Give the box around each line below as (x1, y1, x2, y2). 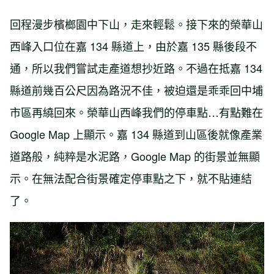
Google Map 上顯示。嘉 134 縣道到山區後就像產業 (10, 125, 262, 142)
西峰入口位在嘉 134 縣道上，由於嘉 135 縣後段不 (10, 37, 257, 54)
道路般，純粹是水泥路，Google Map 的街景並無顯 (10, 147, 260, 164)
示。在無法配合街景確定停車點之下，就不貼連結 (10, 169, 252, 186)
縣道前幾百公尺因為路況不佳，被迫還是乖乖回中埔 (10, 81, 263, 98)
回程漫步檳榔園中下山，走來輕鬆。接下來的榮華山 (10, 15, 263, 32)
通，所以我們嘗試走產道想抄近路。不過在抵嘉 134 (10, 59, 262, 76)
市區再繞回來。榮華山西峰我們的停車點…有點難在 (10, 103, 263, 120)
